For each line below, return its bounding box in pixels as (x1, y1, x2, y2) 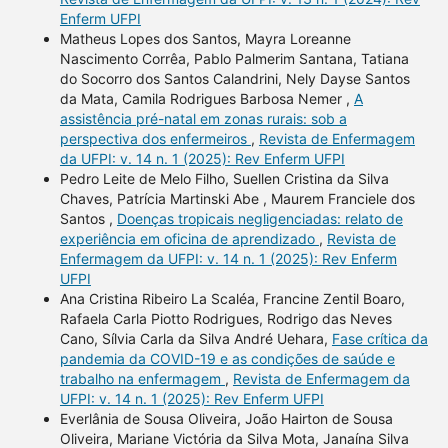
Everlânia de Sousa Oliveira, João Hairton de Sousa (59, 410, 393, 428)
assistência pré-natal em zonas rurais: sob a (59, 110, 347, 128)
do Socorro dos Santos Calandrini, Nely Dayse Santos (59, 70, 410, 88)
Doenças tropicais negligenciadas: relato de (116, 210, 403, 228)
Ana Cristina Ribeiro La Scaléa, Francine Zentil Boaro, (59, 290, 405, 308)
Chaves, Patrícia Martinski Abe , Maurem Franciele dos (59, 190, 415, 208)
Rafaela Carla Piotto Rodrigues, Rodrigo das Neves (59, 310, 392, 328)
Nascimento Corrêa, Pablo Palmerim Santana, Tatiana (59, 50, 409, 68)
